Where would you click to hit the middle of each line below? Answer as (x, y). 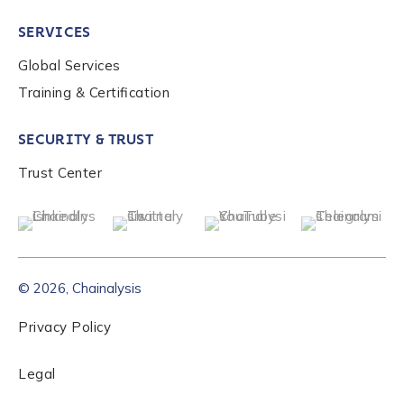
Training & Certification (94, 92)
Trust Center (60, 172)
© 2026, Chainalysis (80, 288)
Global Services (69, 65)
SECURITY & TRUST (86, 139)
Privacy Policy (65, 327)
